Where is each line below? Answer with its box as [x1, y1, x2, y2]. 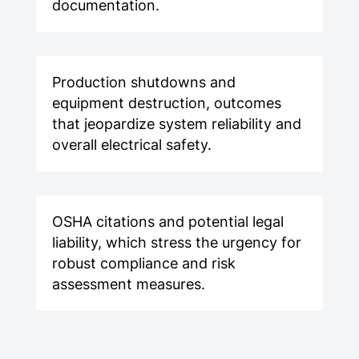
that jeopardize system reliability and [51, 115, 301, 133]
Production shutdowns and [51, 74, 236, 91]
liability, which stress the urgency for [51, 234, 301, 252]
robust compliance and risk [51, 255, 236, 272]
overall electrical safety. [51, 136, 212, 154]
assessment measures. [51, 276, 205, 293]
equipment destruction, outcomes [51, 95, 281, 112]
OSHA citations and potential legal [51, 213, 284, 231]
